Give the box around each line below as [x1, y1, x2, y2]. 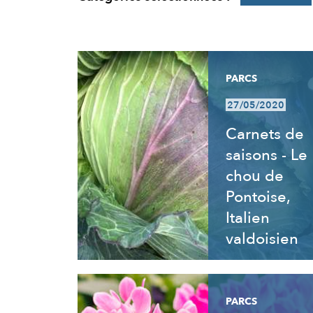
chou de [225, 166, 284, 187]
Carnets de [225, 124, 304, 145]
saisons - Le [225, 145, 307, 166]
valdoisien [225, 228, 298, 249]
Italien [225, 208, 270, 228]
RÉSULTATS [76, 50, 161, 71]
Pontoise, [225, 187, 290, 208]
